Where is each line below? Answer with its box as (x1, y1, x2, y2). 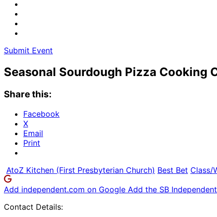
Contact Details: (4, 201, 63, 212)
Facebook (23, 108, 60, 119)
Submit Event (4, 46, 53, 55)
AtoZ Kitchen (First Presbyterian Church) (6, 165, 155, 175)
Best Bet (157, 165, 188, 175)
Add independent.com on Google (4, 184, 128, 194)
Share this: (4, 88, 52, 100)
